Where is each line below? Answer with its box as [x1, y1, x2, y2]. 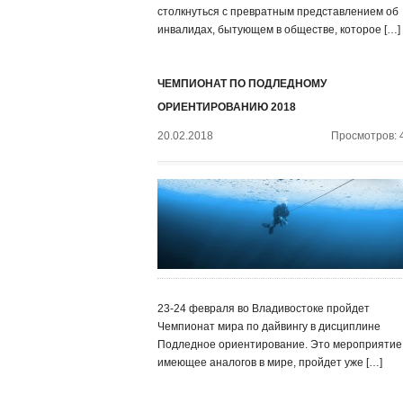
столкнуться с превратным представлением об [157, 5, 399, 18]
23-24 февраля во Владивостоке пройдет [157, 302, 370, 315]
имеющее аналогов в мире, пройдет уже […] [157, 356, 382, 369]
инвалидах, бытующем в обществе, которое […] [157, 23, 400, 36]
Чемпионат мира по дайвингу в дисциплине [157, 320, 381, 333]
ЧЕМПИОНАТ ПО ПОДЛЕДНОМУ [157, 77, 327, 90]
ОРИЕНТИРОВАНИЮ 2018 [157, 101, 296, 113]
